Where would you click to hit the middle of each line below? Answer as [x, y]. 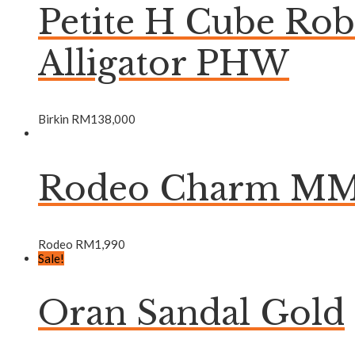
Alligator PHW [164, 64]
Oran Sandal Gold [191, 313]
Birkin [55, 118]
